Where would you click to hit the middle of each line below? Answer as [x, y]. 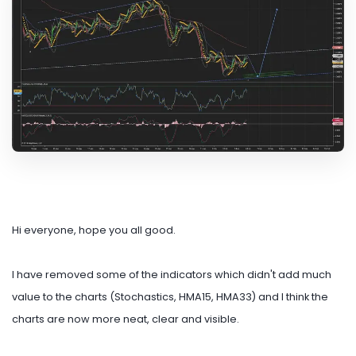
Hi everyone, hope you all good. [94, 230]
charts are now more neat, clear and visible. [127, 319]
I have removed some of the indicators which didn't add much [172, 274]
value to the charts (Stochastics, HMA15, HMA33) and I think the [170, 296]
